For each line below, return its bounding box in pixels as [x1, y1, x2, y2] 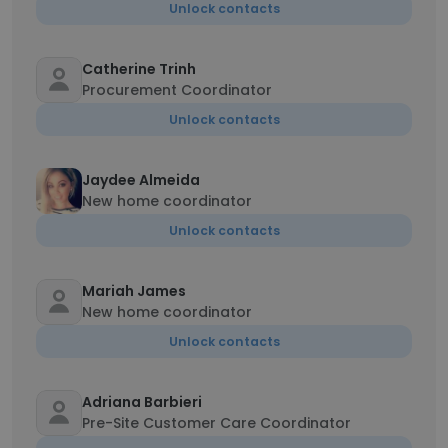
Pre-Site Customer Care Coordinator [82, 413, 351, 433]
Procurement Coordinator [82, 80, 272, 100]
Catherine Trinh [82, 59, 196, 79]
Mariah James [82, 281, 186, 301]
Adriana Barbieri [82, 392, 202, 412]
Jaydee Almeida [82, 170, 200, 190]
